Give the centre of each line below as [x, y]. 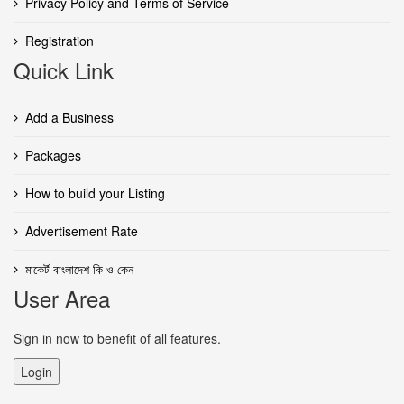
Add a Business [69, 117]
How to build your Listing [95, 193]
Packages [53, 155]
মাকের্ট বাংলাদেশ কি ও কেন [79, 268]
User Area [62, 298]
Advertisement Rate [82, 230]
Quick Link [64, 69]
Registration [60, 40]
